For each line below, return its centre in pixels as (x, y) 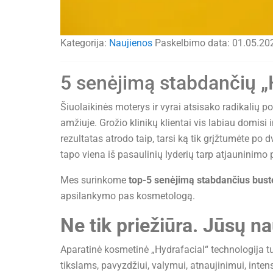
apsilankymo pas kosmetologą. (128, 196)
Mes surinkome (94, 180)
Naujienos (131, 43)
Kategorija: (85, 43)
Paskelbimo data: (193, 43)
